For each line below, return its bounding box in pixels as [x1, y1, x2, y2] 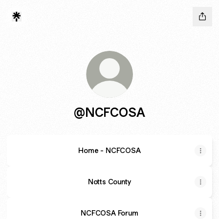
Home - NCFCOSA [78, 146, 141, 155]
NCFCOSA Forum [81, 208, 138, 218]
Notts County [88, 177, 131, 186]
